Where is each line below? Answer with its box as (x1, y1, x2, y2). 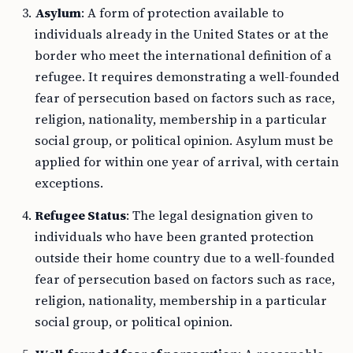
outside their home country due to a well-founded (35, 249, 335, 266)
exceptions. (35, 174, 103, 191)
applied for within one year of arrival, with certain (35, 153, 339, 170)
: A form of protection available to (81, 4, 284, 21)
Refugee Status (35, 206, 126, 224)
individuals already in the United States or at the (35, 25, 329, 43)
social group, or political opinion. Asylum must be (35, 132, 333, 149)
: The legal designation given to (126, 206, 313, 224)
